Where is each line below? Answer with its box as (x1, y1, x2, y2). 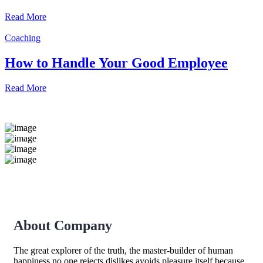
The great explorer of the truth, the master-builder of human (14, 245, 233, 255)
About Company (14, 218, 112, 234)
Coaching (5, 33, 41, 43)
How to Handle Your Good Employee (5, 55, 228, 71)
